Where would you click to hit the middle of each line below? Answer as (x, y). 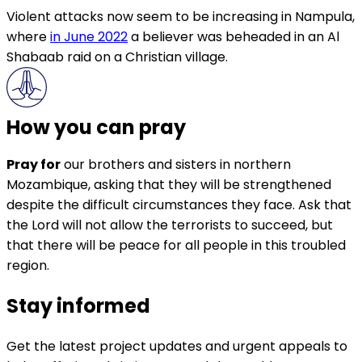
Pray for (34, 165)
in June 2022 (89, 37)
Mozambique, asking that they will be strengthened (169, 185)
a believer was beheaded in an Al (234, 37)
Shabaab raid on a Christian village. (117, 57)
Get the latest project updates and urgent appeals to (177, 347)
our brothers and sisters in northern (176, 165)
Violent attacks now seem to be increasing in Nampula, (181, 17)
